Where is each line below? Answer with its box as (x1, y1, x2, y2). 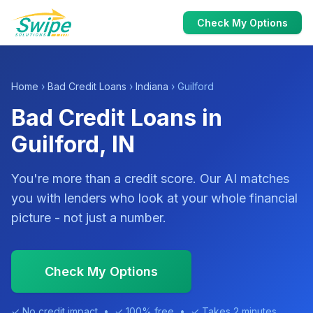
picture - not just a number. (11, 210, 166, 225)
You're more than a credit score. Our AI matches (11, 171, 289, 186)
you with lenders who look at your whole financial (11, 191, 298, 205)
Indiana (136, 80, 168, 92)
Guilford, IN (11, 131, 135, 158)
